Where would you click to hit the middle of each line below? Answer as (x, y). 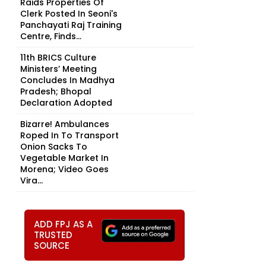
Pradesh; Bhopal (56, 91)
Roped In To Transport (69, 135)
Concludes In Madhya (67, 80)
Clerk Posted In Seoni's (69, 14)
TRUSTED (53, 235)
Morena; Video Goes (64, 169)
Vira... (31, 180)
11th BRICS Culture (58, 58)
